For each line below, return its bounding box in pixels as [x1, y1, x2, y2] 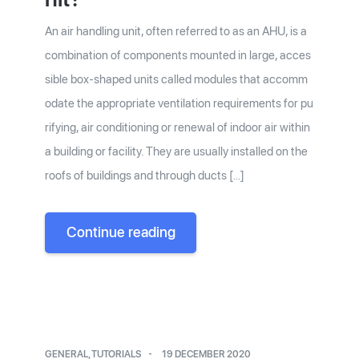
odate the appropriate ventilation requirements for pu [45, 96, 314, 111]
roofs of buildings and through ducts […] [45, 168, 245, 184]
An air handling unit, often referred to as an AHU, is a [45, 24, 308, 39]
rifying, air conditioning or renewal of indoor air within [45, 120, 311, 135]
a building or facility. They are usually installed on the [45, 144, 309, 159]
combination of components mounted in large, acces [45, 48, 312, 63]
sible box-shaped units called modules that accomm [45, 72, 309, 87]
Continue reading [66, 224, 175, 241]
